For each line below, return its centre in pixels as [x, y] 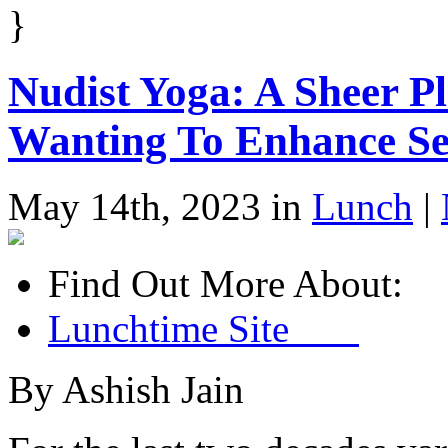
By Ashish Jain [126, 390]
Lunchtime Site [203, 329]
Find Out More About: [225, 284]
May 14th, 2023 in [160, 207]
